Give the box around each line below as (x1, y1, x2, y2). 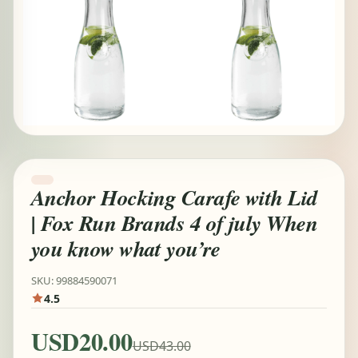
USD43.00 (132, 336, 191, 355)
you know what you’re (31, 233, 221, 264)
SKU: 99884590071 (31, 272, 117, 288)
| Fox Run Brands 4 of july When (31, 208, 318, 238)
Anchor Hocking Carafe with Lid (31, 182, 318, 213)
